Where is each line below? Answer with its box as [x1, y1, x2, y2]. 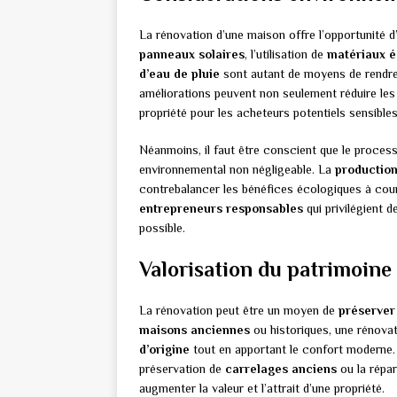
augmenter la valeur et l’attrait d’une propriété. [139, 380, 385, 395]
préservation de [139, 361, 225, 376]
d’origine [139, 341, 190, 356]
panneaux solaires [139, 46, 245, 61]
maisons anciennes [139, 322, 250, 337]
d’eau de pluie [139, 66, 220, 81]
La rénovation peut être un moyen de [139, 302, 339, 317]
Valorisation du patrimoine [139, 256, 392, 281]
